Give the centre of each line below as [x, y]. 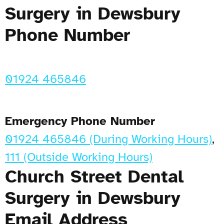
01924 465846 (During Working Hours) [108, 139]
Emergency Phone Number [80, 121]
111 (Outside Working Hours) [79, 157]
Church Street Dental [94, 176]
